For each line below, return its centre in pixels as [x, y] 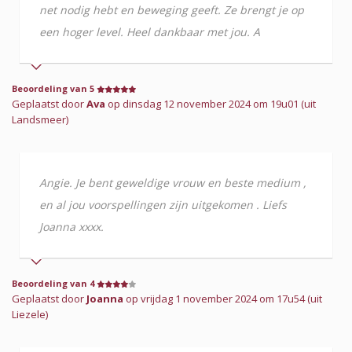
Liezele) [30, 314]
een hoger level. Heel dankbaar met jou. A [150, 31]
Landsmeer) [40, 119]
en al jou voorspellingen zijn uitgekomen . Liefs [163, 204]
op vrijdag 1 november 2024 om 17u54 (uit [223, 298]
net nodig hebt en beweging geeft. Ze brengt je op [172, 9]
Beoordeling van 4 [54, 283]
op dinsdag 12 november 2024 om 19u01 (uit [211, 103]
